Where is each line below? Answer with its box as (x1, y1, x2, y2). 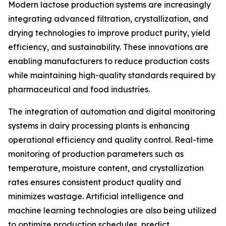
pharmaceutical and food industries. (8, 84, 150, 95)
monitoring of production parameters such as (8, 149, 184, 159)
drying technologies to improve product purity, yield (8, 28, 210, 38)
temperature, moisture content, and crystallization (8, 163, 204, 174)
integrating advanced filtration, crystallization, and (8, 14, 208, 24)
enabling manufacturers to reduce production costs (8, 56, 209, 67)
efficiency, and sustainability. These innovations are (8, 42, 208, 52)
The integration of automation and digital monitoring (8, 106, 215, 117)
